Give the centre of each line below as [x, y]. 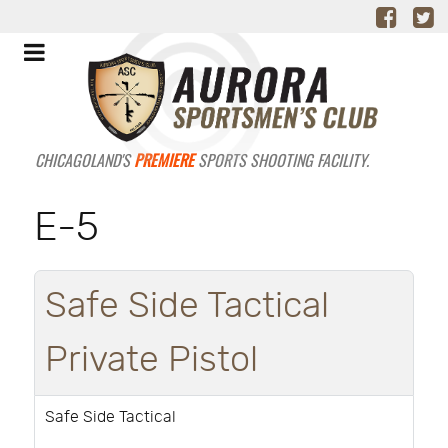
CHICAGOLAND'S [84, 160]
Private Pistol [151, 359]
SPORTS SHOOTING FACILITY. [281, 160]
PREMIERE [163, 160]
